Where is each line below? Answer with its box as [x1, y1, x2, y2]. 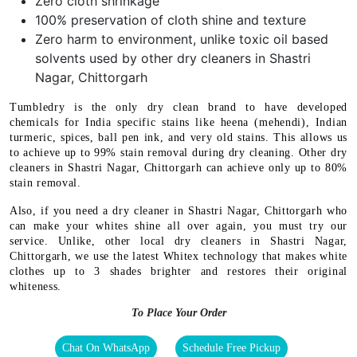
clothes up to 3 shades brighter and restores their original [10, 265, 347, 278]
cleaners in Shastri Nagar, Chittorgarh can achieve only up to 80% [10, 162, 347, 175]
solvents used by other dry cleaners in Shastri [35, 50, 311, 67]
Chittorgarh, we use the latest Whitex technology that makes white [10, 250, 347, 263]
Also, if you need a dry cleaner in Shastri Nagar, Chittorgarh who [10, 205, 347, 218]
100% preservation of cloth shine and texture [35, 12, 306, 29]
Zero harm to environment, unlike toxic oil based [35, 31, 328, 48]
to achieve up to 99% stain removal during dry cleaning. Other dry [10, 147, 347, 159]
